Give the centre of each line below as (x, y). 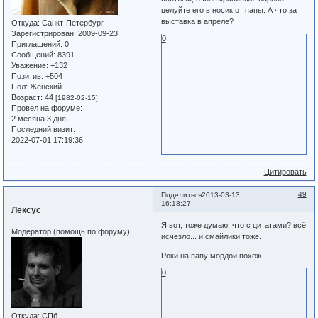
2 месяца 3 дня (39, 119)
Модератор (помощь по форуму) (71, 231)
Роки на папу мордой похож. (212, 255)
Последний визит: (44, 130)
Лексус (27, 210)
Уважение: (30, 66)
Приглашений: (37, 44)
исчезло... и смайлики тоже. (211, 236)
